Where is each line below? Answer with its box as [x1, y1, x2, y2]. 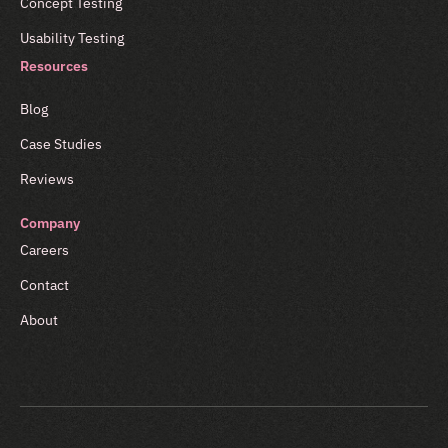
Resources [20, 55, 88, 75]
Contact [20, 275, 69, 294]
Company [20, 212, 80, 232]
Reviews [20, 169, 74, 188]
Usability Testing [20, 28, 124, 47]
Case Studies [20, 134, 102, 153]
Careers [20, 240, 69, 259]
